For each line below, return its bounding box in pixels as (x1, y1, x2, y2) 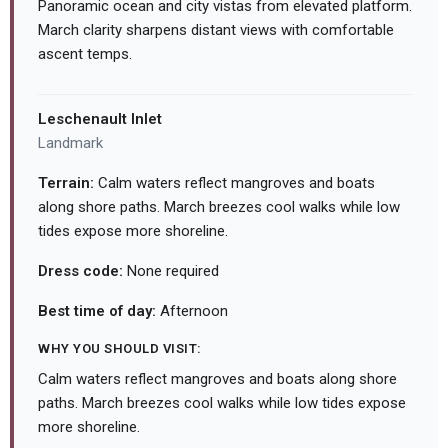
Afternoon (156, 302, 228, 321)
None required (123, 262, 219, 281)
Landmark (38, 134, 103, 153)
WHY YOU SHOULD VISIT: (38, 341, 202, 357)
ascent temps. (38, 45, 132, 64)
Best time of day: (38, 302, 156, 321)
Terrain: (38, 174, 94, 193)
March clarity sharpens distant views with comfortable (38, 21, 394, 40)
